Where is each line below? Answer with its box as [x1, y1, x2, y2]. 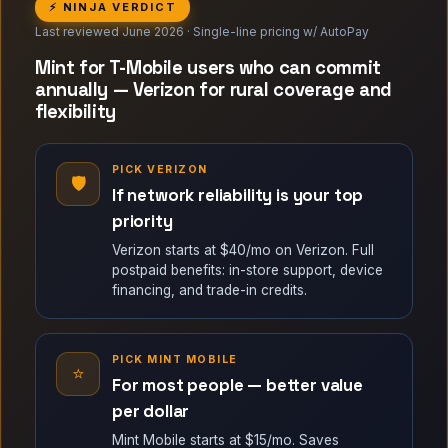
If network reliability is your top [112, 184, 364, 206]
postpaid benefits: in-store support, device [112, 262, 383, 278]
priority [112, 210, 173, 232]
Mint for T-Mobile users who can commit [35, 56, 382, 79]
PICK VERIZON [112, 163, 208, 176]
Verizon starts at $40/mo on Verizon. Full [112, 242, 374, 258]
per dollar [112, 400, 190, 422]
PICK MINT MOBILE [112, 353, 238, 366]
